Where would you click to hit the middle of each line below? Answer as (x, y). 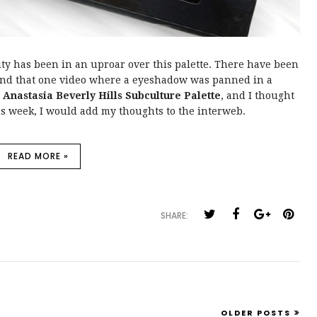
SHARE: (174, 215)
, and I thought (258, 96)
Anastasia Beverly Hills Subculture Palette (112, 96)
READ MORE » (38, 156)
